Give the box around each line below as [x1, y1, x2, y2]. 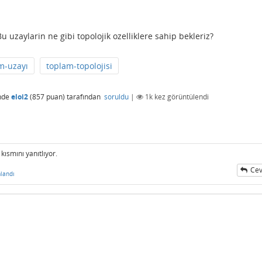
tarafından [67, 91, 102, 102]
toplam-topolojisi [46, 60, 112, 72]
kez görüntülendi [153, 91, 209, 102]
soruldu [104, 91, 129, 102]
